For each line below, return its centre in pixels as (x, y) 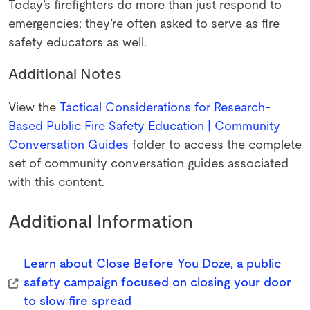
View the (34, 108)
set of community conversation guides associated (148, 164)
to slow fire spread (77, 302)
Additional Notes (65, 74)
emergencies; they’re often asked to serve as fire (144, 24)
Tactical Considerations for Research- (165, 108)
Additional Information (101, 222)
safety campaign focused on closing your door (157, 283)
